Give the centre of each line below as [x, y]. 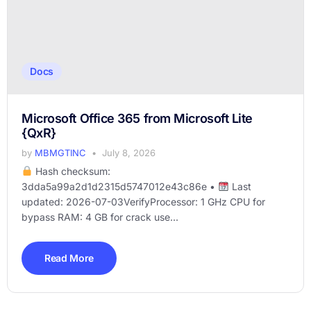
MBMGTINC [60, 153]
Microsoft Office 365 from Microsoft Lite [137, 118]
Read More [69, 258]
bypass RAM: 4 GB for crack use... [100, 217]
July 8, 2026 [129, 153]
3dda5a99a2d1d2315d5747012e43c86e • [120, 186]
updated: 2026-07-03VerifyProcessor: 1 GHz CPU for [143, 202]
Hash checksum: [71, 171]
